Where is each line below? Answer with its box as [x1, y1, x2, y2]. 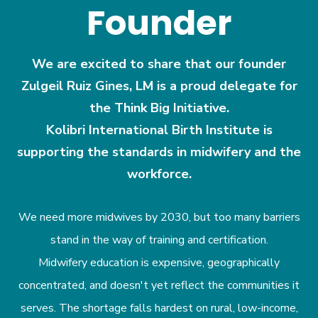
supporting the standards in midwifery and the [17, 143, 301, 160]
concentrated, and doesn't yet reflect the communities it [18, 278, 300, 293]
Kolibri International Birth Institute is [45, 121, 273, 138]
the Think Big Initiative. [89, 99, 229, 116]
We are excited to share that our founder [32, 55, 286, 72]
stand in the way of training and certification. [50, 232, 268, 248]
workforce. [126, 165, 192, 182]
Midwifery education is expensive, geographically [38, 255, 280, 270]
